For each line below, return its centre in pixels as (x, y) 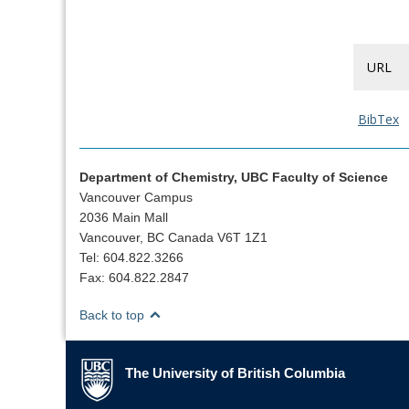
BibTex (378, 119)
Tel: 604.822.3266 (131, 257)
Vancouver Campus (136, 197)
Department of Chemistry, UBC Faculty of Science (234, 177)
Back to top (114, 315)
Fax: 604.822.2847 (134, 277)
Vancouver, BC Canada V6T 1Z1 (173, 237)
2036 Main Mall (124, 217)
